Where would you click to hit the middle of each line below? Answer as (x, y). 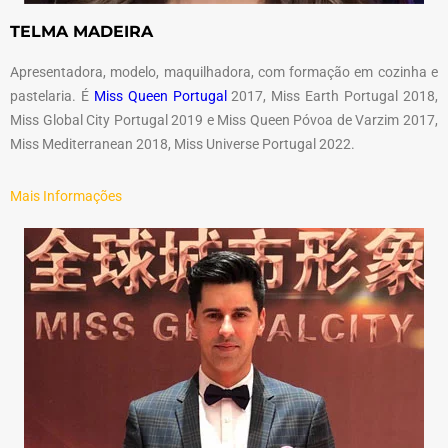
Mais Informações (66, 195)
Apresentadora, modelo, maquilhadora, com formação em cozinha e (224, 71)
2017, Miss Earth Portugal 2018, (332, 95)
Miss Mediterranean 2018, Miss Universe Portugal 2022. (182, 143)
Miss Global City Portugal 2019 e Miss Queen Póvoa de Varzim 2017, (224, 119)
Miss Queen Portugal (160, 95)
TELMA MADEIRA (81, 31)
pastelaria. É (52, 95)
